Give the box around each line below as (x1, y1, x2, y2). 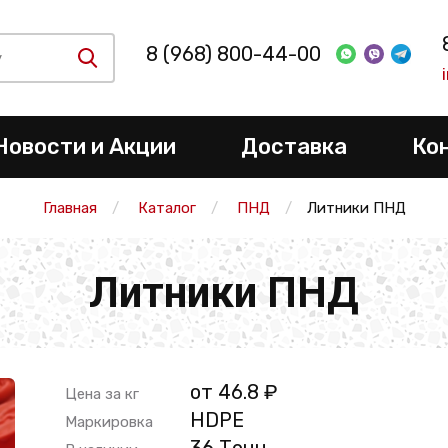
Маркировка (64, 413, 153, 431)
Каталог (137, 199, 196, 217)
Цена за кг (64, 385, 139, 403)
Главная (42, 199, 97, 217)
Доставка (240, 133, 347, 160)
